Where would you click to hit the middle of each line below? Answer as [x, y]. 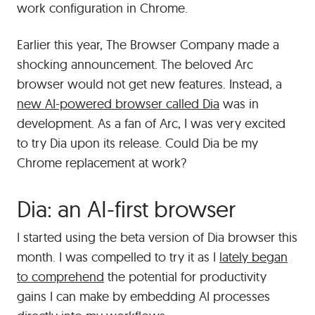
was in [239, 103]
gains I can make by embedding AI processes [143, 296]
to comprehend [60, 276]
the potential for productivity [185, 276]
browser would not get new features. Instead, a [149, 84]
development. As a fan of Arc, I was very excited [151, 123]
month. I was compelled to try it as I [118, 257]
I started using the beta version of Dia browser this [157, 237]
